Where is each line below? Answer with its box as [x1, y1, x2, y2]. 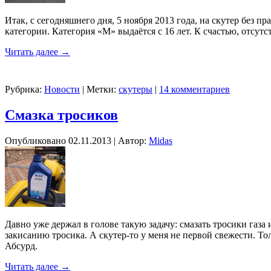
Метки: [87, 83, 116, 94]
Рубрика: [5, 83, 42, 94]
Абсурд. [5, 240, 38, 251]
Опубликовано [5, 135, 66, 146]
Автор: [118, 135, 146, 146]
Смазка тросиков [5, 106, 118, 123]
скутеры [119, 83, 152, 94]
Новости [44, 83, 80, 94]
